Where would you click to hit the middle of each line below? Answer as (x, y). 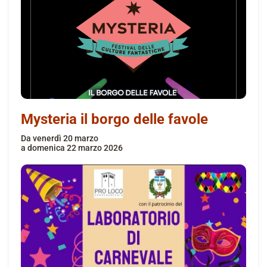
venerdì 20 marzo (65, 138)
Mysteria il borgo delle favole (114, 119)
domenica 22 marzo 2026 (74, 148)
